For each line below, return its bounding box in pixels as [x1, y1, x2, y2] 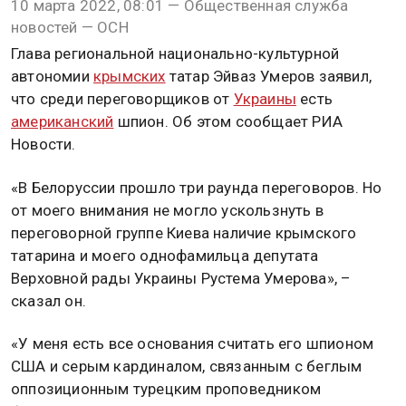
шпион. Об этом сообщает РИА [113, 112, 343, 131]
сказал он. [11, 291, 86, 310]
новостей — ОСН [11, 18, 129, 37]
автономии [11, 67, 93, 86]
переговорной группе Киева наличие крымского [11, 223, 357, 242]
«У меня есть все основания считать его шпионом [11, 333, 374, 353]
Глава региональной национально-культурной [11, 44, 340, 63]
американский [11, 112, 114, 131]
